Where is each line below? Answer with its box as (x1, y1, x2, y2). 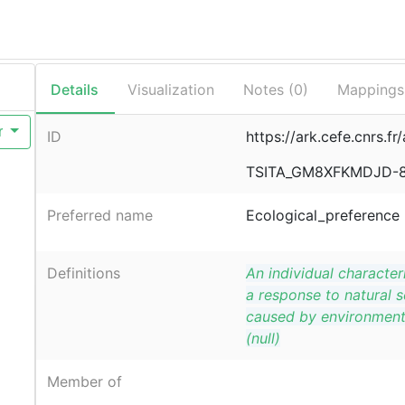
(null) (245, 329, 280, 348)
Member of (46, 372, 122, 391)
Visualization (127, 80, 214, 99)
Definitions (46, 264, 120, 283)
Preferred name (46, 206, 153, 225)
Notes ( (242, 80, 294, 99)
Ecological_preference (245, 206, 400, 225)
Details (50, 80, 99, 99)
